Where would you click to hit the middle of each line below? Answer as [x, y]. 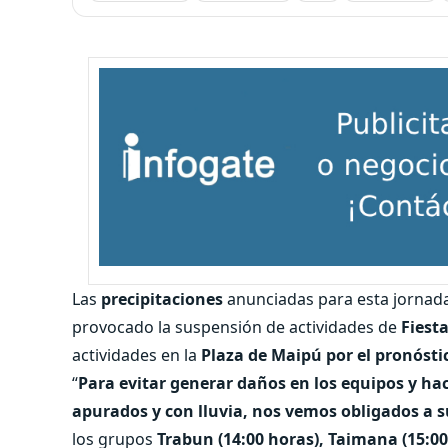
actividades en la [136, 354]
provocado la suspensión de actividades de [236, 326]
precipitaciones [162, 298]
